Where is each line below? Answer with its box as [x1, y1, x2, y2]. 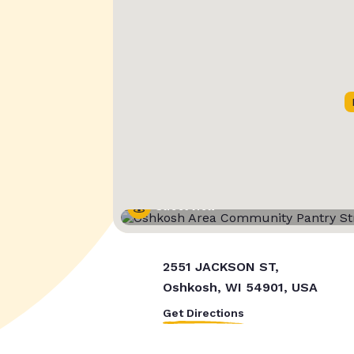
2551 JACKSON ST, [162, 259, 279, 275]
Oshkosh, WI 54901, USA [162, 280, 318, 296]
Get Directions [162, 307, 244, 320]
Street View [155, 201, 216, 213]
